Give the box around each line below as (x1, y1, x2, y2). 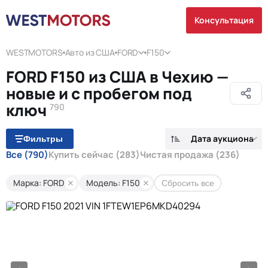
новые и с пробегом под (6, 83, 192, 104)
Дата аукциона (191, 133, 254, 144)
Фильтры (23, 134, 63, 144)
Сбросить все (162, 178, 214, 188)
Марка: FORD (13, 177, 65, 188)
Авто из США (65, 47, 115, 58)
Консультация (194, 14, 254, 26)
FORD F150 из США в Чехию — (6, 66, 229, 87)
